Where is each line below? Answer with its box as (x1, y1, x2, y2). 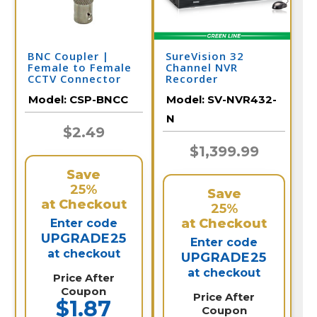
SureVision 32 (166, 49, 244, 63)
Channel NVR (166, 60, 238, 74)
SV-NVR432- (207, 93, 277, 106)
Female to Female (27, 60, 132, 74)
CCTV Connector (27, 71, 121, 86)
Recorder (166, 71, 218, 86)
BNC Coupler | (27, 49, 109, 63)
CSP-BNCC (69, 93, 128, 106)
